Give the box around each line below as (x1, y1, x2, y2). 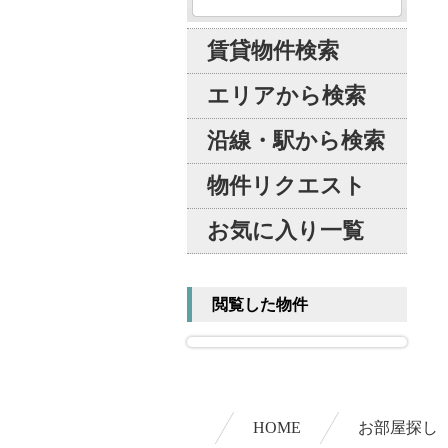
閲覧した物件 (212, 296, 308, 313)
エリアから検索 (207, 83, 366, 108)
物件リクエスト (207, 173, 366, 198)
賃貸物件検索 (207, 38, 339, 63)
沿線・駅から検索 (207, 128, 385, 153)
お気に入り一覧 (207, 218, 364, 243)
